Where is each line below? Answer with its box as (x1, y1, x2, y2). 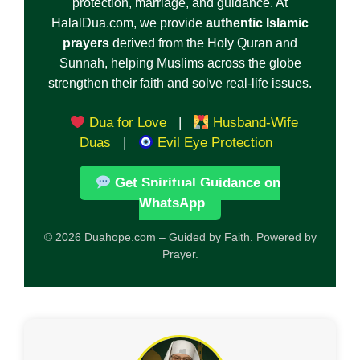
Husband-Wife (209, 115, 299, 131)
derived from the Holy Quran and (109, 36, 297, 51)
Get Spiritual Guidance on (111, 175, 281, 191)
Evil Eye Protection (153, 135, 273, 151)
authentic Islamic (206, 16, 309, 31)
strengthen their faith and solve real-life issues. (48, 76, 312, 91)
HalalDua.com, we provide (51, 16, 206, 31)
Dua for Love (85, 115, 166, 131)
